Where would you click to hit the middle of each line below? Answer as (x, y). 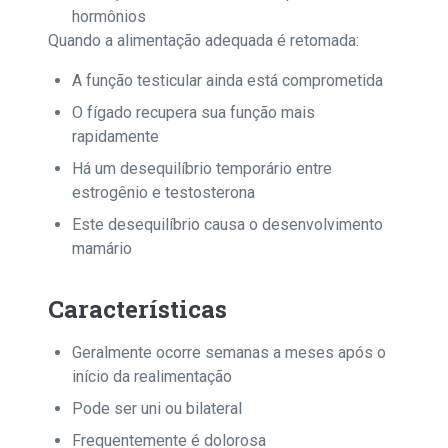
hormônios (109, 16)
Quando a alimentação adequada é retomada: (203, 40)
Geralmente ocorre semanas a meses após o (229, 352)
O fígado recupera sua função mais (193, 112)
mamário (102, 248)
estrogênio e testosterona (163, 192)
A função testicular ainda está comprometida (227, 80)
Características (137, 309)
